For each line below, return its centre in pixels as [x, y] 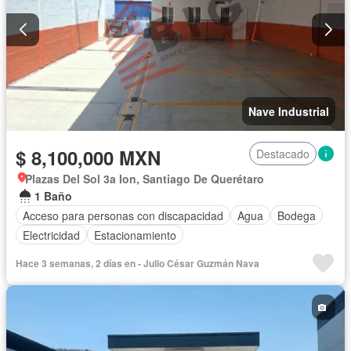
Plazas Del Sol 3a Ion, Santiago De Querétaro [145, 179]
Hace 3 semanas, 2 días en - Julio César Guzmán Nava [138, 264]
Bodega [297, 215]
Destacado [283, 154]
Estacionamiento [135, 235]
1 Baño [53, 196]
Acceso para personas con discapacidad [123, 215]
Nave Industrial [289, 112]
